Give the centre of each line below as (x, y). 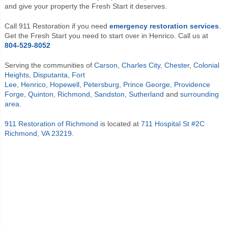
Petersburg (101, 84)
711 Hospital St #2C (173, 123)
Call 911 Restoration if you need (57, 26)
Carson (106, 65)
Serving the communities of (49, 65)
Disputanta (50, 75)
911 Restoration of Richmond (51, 123)
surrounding (199, 94)
